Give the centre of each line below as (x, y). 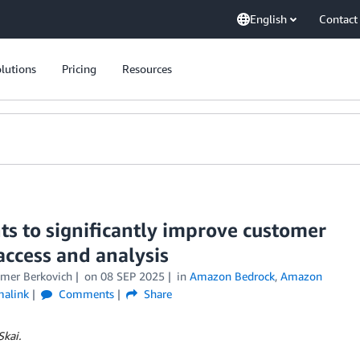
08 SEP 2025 (132, 276)
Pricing (79, 69)
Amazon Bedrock (232, 276)
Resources (147, 69)
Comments (84, 294)
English (268, 19)
